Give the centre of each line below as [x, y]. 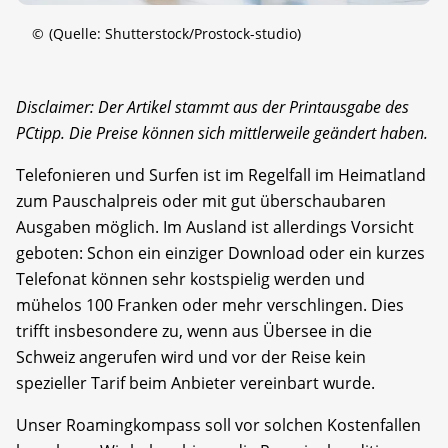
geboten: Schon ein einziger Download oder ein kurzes [220, 252]
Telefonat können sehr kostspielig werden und [190, 278]
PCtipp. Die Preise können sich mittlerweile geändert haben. [222, 132]
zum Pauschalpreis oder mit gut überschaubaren [201, 200]
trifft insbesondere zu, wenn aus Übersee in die [194, 330]
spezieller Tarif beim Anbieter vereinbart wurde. [195, 382]
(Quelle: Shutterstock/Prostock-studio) [174, 33]
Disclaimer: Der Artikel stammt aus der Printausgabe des [212, 106]
